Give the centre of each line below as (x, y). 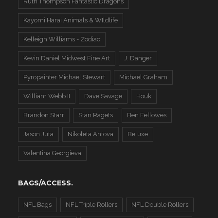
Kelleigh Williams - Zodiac (62, 39)
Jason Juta (39, 134)
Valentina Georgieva (53, 153)
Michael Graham (144, 77)
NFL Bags (38, 205)
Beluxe (138, 134)
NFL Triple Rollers (92, 205)
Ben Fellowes (147, 115)
